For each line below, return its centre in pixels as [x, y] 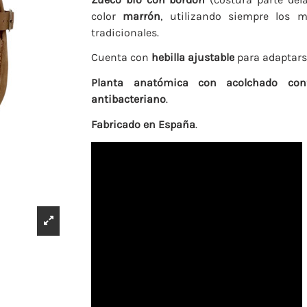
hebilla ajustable [195, 58]
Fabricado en [124, 125]
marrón [142, 16]
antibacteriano [129, 99]
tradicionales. [125, 32]
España [177, 125]
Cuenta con [122, 58]
